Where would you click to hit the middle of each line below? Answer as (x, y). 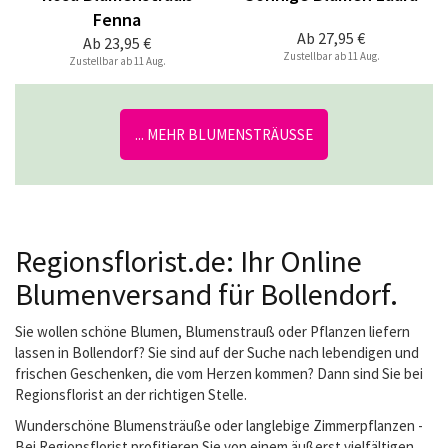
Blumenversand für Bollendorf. (206, 294)
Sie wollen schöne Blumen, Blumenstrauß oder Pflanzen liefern (212, 331)
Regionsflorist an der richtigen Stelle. (132, 394)
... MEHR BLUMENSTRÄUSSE (224, 134)
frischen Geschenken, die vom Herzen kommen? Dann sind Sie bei (219, 373)
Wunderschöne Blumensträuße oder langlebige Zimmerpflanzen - (219, 425)
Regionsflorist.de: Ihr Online (188, 261)
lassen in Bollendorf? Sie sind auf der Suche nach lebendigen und (217, 352)
